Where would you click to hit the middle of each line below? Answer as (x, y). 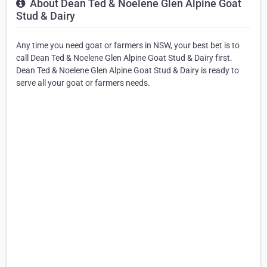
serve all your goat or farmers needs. (83, 83)
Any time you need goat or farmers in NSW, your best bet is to (128, 45)
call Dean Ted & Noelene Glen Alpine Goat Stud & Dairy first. (124, 58)
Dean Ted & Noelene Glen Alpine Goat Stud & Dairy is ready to (128, 70)
